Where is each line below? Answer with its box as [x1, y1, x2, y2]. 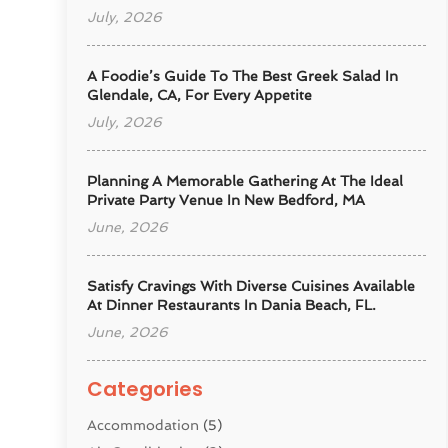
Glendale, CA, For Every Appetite [87, 86, 313, 103]
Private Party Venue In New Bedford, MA [87, 191, 366, 208]
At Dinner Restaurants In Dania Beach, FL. [87, 296, 377, 313]
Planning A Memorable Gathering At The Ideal [87, 172, 404, 189]
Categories [87, 374, 204, 403]
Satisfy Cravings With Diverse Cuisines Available [87, 277, 416, 294]
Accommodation [87, 416, 200, 433]
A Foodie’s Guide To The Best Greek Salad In [87, 67, 399, 84]
